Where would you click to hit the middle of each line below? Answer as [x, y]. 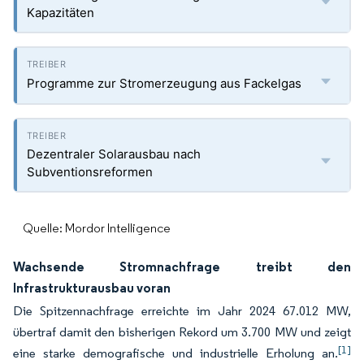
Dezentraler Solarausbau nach [114, 154]
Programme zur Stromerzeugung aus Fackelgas [164, 83]
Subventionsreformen [90, 172]
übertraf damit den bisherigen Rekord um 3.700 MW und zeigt [182, 332]
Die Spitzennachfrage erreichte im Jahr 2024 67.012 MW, [182, 311]
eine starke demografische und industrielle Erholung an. [175, 353]
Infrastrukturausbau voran [92, 288]
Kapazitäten [61, 13]
